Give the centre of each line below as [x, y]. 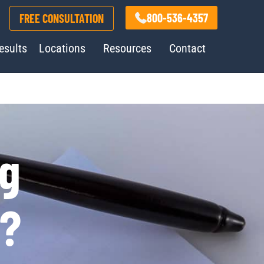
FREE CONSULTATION [62, 18]
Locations [62, 49]
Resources [127, 49]
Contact [187, 49]
